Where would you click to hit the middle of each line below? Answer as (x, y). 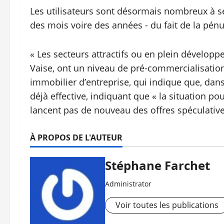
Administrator (128, 184)
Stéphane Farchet (157, 165)
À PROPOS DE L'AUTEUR (76, 138)
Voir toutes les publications (167, 205)
